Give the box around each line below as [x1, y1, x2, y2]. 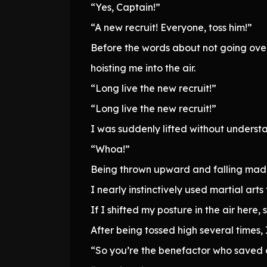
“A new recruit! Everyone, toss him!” [91, 21, 252, 33]
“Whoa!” [91, 142, 130, 155]
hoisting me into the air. [91, 61, 195, 74]
